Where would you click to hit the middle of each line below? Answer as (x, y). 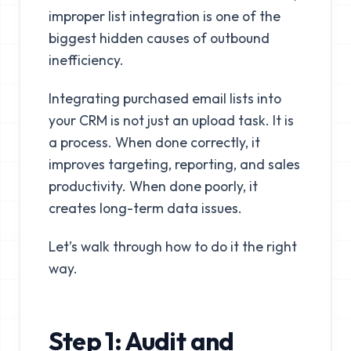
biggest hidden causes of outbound (159, 38)
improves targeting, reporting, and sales (174, 165)
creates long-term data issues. (145, 208)
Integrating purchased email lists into (165, 99)
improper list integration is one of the (164, 16)
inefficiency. (86, 60)
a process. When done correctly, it (154, 143)
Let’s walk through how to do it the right (172, 247)
